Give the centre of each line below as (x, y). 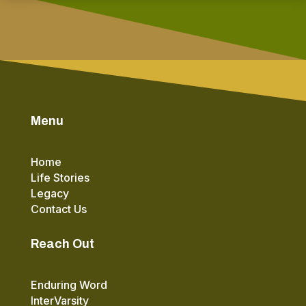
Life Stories (60, 177)
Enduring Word (69, 284)
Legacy (50, 193)
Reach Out (62, 244)
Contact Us (58, 209)
